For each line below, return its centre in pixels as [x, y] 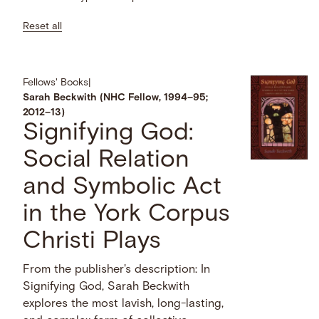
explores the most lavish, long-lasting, [124, 304]
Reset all [43, 26]
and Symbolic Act [122, 188]
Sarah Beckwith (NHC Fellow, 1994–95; [116, 98]
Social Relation [106, 161]
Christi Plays [92, 242]
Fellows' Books [56, 83]
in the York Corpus [127, 215]
